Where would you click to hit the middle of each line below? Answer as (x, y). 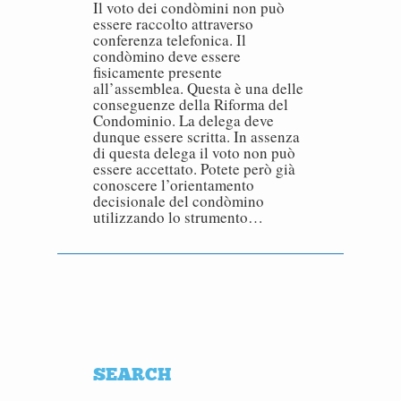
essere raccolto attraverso (173, 24)
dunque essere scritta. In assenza (196, 137)
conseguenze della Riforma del (191, 104)
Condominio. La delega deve (183, 120)
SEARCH (132, 374)
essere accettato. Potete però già (194, 169)
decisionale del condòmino (179, 201)
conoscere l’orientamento (174, 185)
